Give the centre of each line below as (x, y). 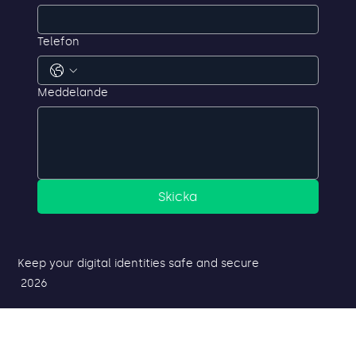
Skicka (178, 229)
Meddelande (73, 125)
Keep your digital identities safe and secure (139, 295)
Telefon (59, 74)
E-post (56, 23)
